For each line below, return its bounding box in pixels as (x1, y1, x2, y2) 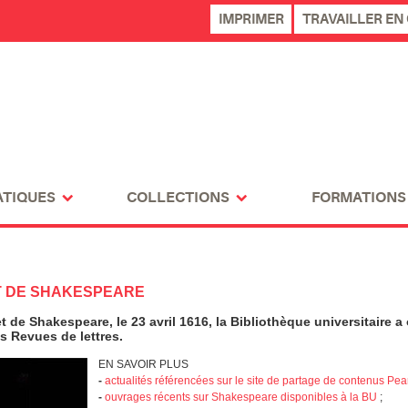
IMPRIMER (218, 11, 284, 28)
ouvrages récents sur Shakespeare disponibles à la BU (105, 390, 378, 403)
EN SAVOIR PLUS (98, 357, 189, 371)
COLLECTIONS (127, 189, 230, 207)
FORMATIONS (311, 189, 406, 207)
